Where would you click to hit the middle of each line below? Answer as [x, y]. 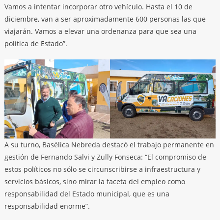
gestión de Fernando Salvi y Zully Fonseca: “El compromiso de [105, 157]
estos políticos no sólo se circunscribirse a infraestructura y [102, 169]
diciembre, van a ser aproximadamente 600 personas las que [105, 19]
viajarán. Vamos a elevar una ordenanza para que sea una [100, 31]
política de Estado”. [36, 43]
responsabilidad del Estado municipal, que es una [87, 193]
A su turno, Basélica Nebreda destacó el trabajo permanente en [109, 144]
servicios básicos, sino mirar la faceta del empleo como [95, 181]
